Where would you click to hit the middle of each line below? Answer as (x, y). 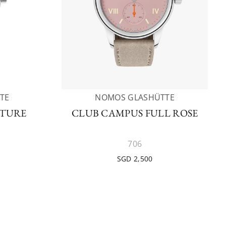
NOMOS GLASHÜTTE (135, 97)
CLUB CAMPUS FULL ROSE (135, 113)
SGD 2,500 (135, 159)
